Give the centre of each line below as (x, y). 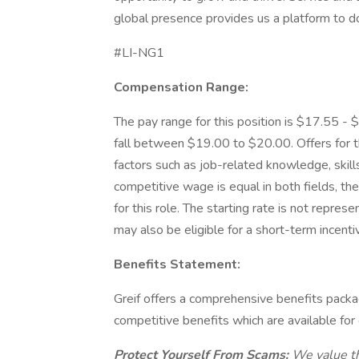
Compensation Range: (181, 87)
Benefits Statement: (177, 264)
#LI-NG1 (139, 53)
